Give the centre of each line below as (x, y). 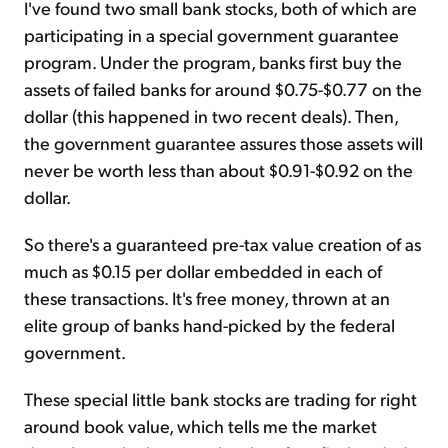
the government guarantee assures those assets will (223, 143)
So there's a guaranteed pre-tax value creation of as (222, 244)
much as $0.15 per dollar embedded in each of (203, 271)
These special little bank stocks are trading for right (220, 399)
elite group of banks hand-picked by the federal (209, 325)
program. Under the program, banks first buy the (213, 62)
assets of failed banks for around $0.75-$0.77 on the (223, 89)
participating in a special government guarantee (211, 35)
